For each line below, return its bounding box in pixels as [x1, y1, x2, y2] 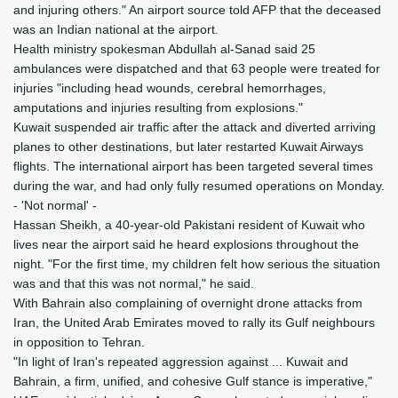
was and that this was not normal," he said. [13, 276, 254, 291]
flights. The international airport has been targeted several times [13, 159, 373, 174]
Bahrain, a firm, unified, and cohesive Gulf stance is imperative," [13, 374, 372, 389]
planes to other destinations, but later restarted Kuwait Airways [13, 139, 363, 155]
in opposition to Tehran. [13, 335, 145, 350]
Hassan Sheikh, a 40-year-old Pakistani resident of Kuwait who [13, 218, 365, 233]
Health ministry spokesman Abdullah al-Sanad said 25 [13, 42, 315, 57]
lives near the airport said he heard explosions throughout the [13, 237, 359, 252]
